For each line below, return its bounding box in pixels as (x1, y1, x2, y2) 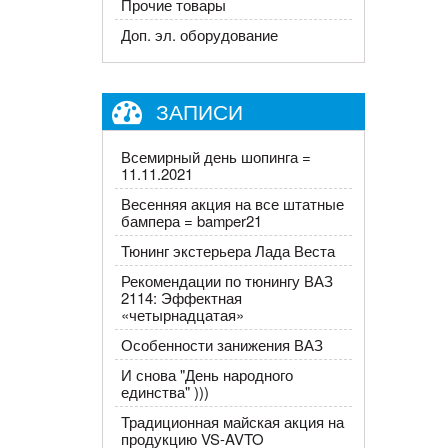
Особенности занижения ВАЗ (120, 334, 323, 355)
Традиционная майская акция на (120, 411, 344, 432)
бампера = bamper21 (120, 210, 262, 231)
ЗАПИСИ (156, 95, 243, 126)
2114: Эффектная (120, 287, 242, 308)
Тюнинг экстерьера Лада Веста (120, 240, 335, 261)
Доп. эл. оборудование (120, 24, 278, 45)
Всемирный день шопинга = (120, 146, 311, 167)
